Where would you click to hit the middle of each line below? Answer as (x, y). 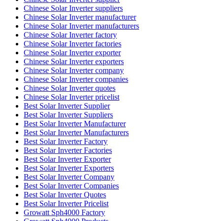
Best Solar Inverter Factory (66, 141)
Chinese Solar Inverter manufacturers (81, 26)
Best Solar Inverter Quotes (65, 194)
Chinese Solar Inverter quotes (70, 88)
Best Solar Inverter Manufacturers (76, 132)
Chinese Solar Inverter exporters (74, 61)
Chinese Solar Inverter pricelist (72, 97)
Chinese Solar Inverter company (74, 70)
